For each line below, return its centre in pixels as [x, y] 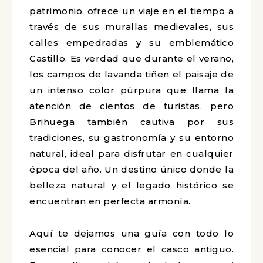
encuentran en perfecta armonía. [110, 201]
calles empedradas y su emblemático [131, 43]
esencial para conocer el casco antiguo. [131, 249]
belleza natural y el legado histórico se [131, 185]
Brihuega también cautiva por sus [131, 122]
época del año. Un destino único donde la [131, 169]
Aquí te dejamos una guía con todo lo [131, 233]
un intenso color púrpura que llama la [131, 90]
